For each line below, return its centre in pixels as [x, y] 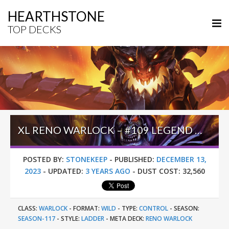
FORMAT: [86, 208]
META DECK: [127, 219]
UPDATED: [65, 171]
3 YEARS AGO [108, 171]
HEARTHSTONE [56, 16]
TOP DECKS [35, 29]
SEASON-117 [37, 219]
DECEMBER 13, [181, 159]
